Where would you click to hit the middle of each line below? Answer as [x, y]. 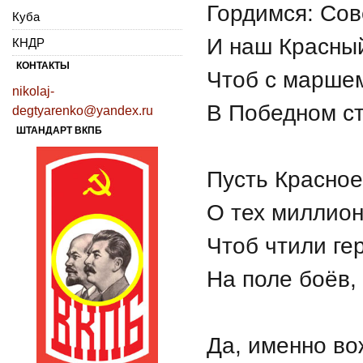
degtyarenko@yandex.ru [83, 110]
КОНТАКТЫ [43, 65]
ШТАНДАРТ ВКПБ [59, 130]
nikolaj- [33, 91]
